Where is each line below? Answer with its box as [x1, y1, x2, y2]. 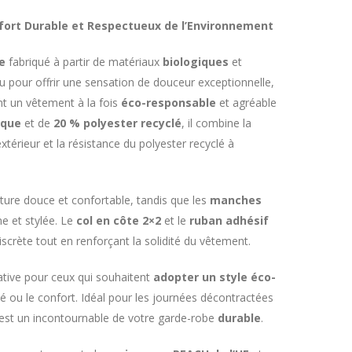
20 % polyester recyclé [53, 115, 181, 130]
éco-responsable [121, 95, 216, 110]
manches [210, 192, 262, 207]
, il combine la [181, 115, 251, 130]
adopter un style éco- [153, 269, 276, 284]
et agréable [216, 95, 277, 110]
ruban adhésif [189, 213, 269, 228]
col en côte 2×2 [76, 213, 161, 228]
